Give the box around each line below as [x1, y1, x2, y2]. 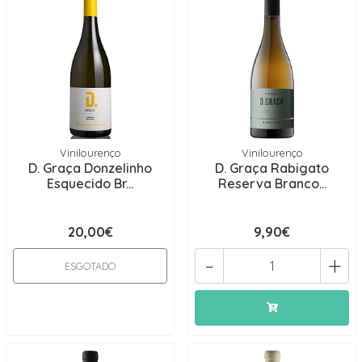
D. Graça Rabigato [215, 160, 329, 176]
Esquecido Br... [47, 175, 133, 192]
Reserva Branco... [217, 175, 326, 192]
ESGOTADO [65, 260, 116, 272]
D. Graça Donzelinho [28, 160, 152, 176]
